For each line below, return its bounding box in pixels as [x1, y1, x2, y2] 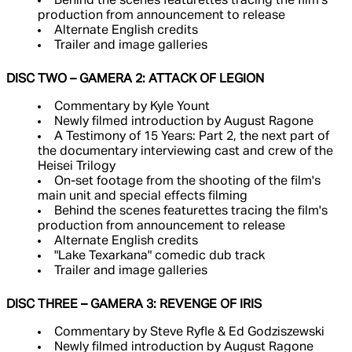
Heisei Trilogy [38, 160, 115, 174]
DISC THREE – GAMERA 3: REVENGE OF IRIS [6, 299, 262, 312]
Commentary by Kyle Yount [54, 101, 210, 114]
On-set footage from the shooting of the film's [54, 175, 321, 189]
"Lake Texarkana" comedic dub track [54, 250, 265, 263]
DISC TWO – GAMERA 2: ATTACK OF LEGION [6, 73, 264, 86]
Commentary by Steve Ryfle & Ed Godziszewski [54, 326, 324, 339]
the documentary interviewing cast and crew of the [38, 145, 333, 159]
